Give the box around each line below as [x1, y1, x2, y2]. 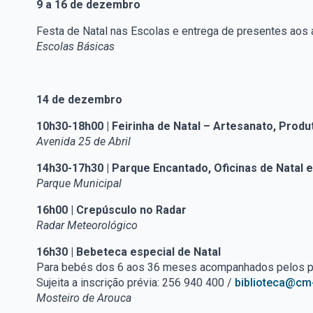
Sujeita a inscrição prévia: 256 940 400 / [36, 276, 235, 290]
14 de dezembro [36, 93, 122, 107]
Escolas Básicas [36, 40, 115, 54]
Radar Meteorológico [36, 219, 138, 233]
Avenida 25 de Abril [36, 135, 131, 149]
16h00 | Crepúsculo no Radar [36, 203, 187, 217]
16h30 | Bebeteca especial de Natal [36, 245, 221, 259]
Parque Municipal [36, 177, 122, 191]
